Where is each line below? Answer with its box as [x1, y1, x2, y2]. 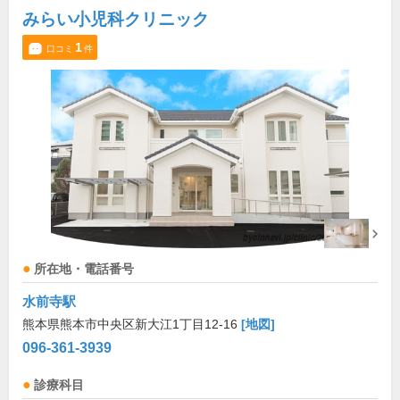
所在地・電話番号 [34, 262, 134, 277]
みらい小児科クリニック [22, 10, 209, 29]
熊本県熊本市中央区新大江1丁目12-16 [22, 317, 241, 332]
